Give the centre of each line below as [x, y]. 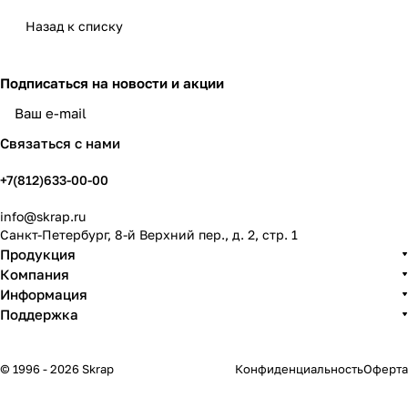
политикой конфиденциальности [261, 121]
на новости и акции [158, 83]
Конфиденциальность [299, 369]
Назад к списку [74, 26]
